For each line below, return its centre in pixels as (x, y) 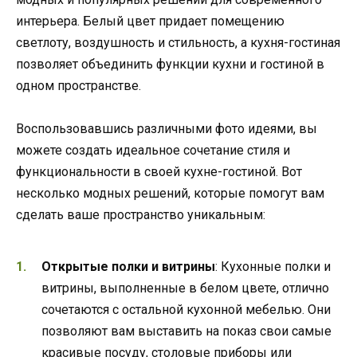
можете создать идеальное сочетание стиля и (153, 150)
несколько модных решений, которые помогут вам (170, 193)
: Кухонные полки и (273, 267)
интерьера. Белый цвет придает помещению (150, 21)
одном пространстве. (78, 85)
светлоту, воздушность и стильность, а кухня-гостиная (178, 42)
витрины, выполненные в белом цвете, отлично (185, 288)
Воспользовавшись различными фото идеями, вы (167, 128)
